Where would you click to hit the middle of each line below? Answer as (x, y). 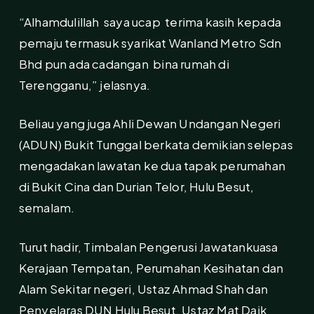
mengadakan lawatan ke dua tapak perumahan (152, 166)
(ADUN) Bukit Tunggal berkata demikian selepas (156, 145)
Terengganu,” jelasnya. (84, 84)
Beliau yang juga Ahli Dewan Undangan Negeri (150, 124)
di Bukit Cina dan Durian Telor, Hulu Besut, (136, 187)
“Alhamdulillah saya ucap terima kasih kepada (150, 21)
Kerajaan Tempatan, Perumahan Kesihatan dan (151, 267)
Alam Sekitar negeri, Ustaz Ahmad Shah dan (143, 288)
